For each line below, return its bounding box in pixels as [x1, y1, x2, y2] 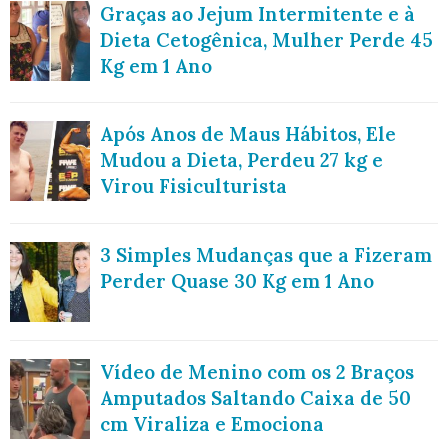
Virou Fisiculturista [100, 174, 287, 199]
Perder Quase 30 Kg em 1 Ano [100, 268, 374, 293]
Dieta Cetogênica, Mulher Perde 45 [100, 27, 433, 52]
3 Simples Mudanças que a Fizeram [100, 242, 432, 267]
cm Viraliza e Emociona [100, 411, 324, 436]
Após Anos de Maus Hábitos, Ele [100, 122, 396, 147]
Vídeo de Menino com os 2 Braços [100, 359, 414, 384]
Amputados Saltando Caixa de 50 [100, 385, 411, 410]
